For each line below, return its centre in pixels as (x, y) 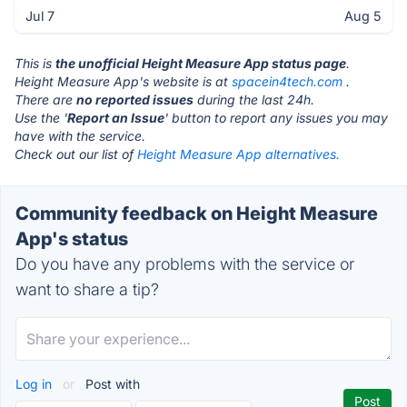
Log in (35, 384)
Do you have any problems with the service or (185, 264)
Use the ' (41, 118)
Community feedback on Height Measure (197, 213)
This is (35, 63)
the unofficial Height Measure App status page (201, 63)
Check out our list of (76, 154)
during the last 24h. (254, 99)
